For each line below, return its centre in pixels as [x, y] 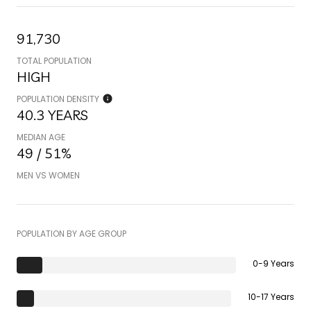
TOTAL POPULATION [54, 60]
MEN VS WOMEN [48, 175]
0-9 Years [274, 263]
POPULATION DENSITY [58, 99]
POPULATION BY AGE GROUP [72, 233]
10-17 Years [271, 296]
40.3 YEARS [52, 115]
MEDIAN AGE [41, 137]
